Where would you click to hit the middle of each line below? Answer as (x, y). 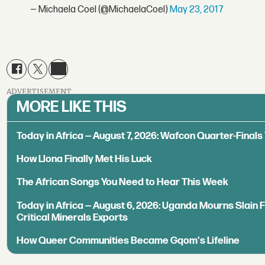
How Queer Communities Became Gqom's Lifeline (128, 240)
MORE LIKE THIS (72, 107)
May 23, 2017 (197, 9)
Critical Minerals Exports (72, 217)
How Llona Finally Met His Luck (85, 159)
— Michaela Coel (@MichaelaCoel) (100, 9)
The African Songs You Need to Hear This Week (123, 182)
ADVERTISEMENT (39, 91)
